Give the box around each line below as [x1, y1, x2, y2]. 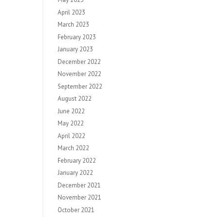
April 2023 [58, 8, 86, 16]
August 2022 [58, 94, 92, 103]
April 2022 [58, 131, 86, 140]
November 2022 [58, 70, 102, 78]
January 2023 [58, 45, 93, 53]
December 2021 [58, 181, 101, 189]
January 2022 [58, 169, 93, 177]
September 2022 [58, 82, 103, 91]
